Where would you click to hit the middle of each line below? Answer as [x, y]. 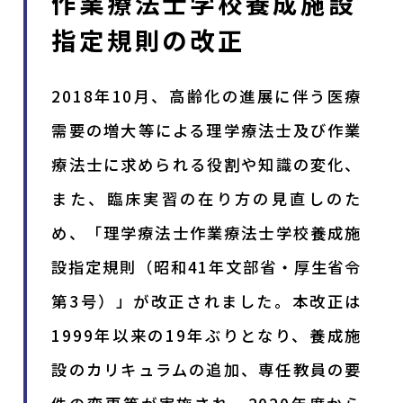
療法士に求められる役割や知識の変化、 [207, 164]
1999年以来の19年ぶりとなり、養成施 [207, 335]
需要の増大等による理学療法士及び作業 [207, 130]
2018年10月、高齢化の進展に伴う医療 [207, 95]
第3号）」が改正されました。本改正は [207, 300]
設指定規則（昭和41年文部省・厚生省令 [207, 266]
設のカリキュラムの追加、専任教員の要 [207, 369]
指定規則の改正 [148, 39]
